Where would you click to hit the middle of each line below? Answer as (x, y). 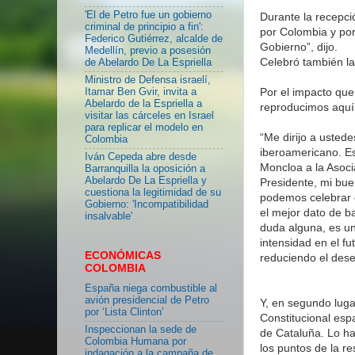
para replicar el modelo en (144, 127)
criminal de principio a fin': (144, 27)
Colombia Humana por (136, 341)
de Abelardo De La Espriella (148, 62)
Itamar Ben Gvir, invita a (141, 92)
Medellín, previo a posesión (148, 50)
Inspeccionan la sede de (141, 329)
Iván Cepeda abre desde (141, 157)
